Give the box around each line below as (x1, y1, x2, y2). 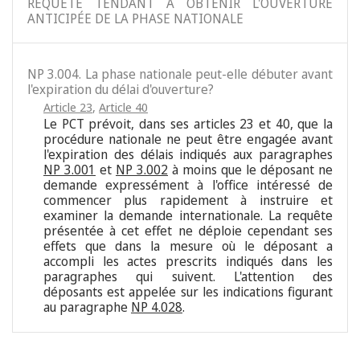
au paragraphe (43, 298, 131, 317)
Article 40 (99, 99, 148, 116)
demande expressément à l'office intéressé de (43, 176, 333, 194)
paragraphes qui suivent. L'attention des (43, 268, 333, 286)
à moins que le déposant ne (168, 161, 333, 179)
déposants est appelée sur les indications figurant (43, 283, 333, 301)
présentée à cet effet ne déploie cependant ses (43, 222, 333, 240)
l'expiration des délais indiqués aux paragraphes (43, 145, 333, 164)
